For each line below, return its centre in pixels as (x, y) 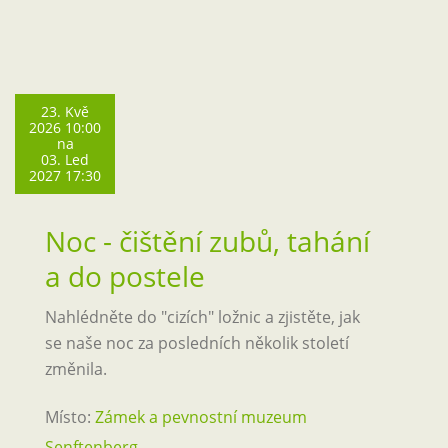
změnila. (76, 369)
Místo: (68, 417)
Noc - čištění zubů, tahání (207, 241)
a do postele (125, 276)
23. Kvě (65, 111)
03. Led (65, 159)
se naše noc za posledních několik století (197, 343)
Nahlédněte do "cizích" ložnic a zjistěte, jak (202, 317)
